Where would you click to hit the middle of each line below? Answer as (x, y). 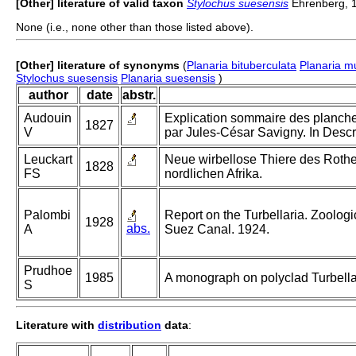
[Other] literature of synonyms (98, 66)
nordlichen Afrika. (213, 174)
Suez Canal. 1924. (217, 230)
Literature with (57, 325)
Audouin (48, 118)
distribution (130, 325)
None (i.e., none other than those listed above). (135, 27)
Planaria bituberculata (242, 66)
